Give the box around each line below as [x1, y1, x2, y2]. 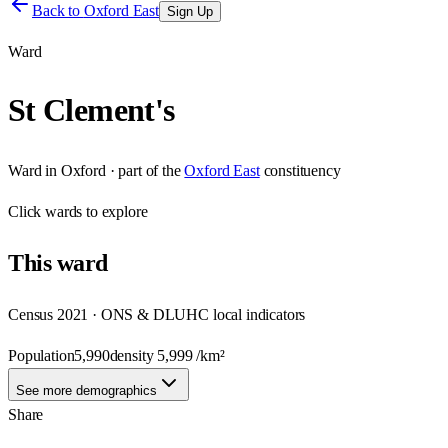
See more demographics [16, 382, 157, 398]
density [109, 346, 158, 364]
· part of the [105, 161, 181, 179]
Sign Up [166, 4, 213, 19]
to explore [82, 202, 148, 220]
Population [8, 346, 75, 364]
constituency [263, 161, 341, 179]
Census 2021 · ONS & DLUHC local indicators [8, 305, 306, 323]
